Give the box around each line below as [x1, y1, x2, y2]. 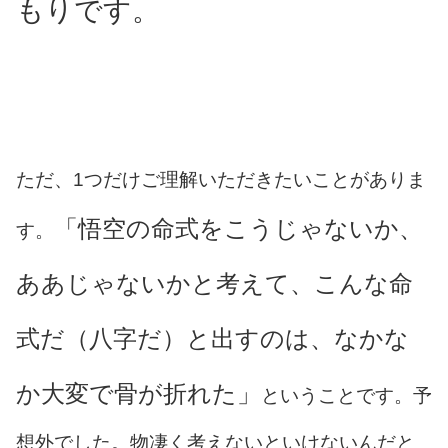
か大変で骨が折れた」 [16, 379, 261, 407]
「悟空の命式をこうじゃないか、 [54, 214, 423, 242]
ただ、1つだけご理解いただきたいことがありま [16, 168, 426, 190]
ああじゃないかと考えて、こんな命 [16, 269, 413, 297]
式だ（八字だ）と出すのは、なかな [16, 324, 409, 352]
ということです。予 [261, 384, 432, 406]
